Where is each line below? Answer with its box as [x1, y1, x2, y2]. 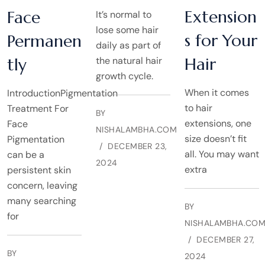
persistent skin [7, 163, 71, 176]
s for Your [185, 30, 257, 51]
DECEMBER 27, [196, 234, 255, 245]
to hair [185, 101, 212, 114]
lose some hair [96, 23, 159, 36]
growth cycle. [96, 69, 153, 82]
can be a [7, 148, 44, 161]
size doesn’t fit [185, 132, 247, 145]
